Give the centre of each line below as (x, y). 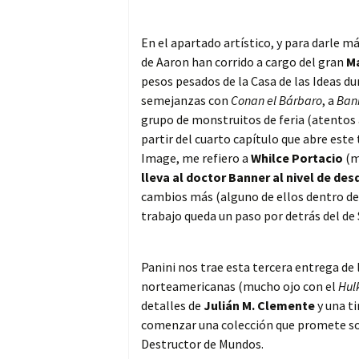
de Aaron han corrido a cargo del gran (244, 62)
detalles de (172, 306)
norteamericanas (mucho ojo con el (240, 286)
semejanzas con (186, 101)
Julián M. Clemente (259, 306)
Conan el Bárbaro (276, 101)
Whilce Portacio (297, 158)
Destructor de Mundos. (202, 344)
